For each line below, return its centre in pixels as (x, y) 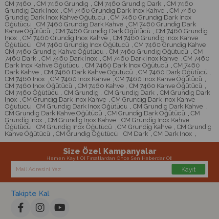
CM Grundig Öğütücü (87, 134)
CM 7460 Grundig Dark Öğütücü (103, 31)
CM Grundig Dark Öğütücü (146, 113)
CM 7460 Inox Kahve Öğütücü (159, 79)
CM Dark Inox (173, 134)
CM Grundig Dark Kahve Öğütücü (54, 113)
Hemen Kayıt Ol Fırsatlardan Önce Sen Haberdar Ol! (109, 158)
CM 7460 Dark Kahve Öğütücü (88, 72)
